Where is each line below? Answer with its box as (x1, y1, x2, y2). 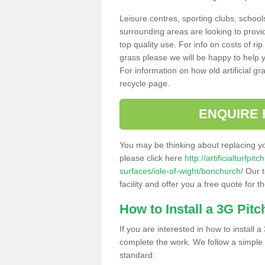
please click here (119, 153, 185, 163)
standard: (119, 250, 155, 260)
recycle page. (119, 78, 170, 88)
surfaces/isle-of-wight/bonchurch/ (119, 166, 243, 176)
